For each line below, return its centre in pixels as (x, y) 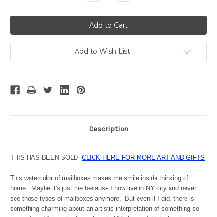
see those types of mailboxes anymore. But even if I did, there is (102, 199)
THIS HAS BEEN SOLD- (46, 158)
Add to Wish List (102, 52)
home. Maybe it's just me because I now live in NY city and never (103, 188)
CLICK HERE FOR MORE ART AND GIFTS (143, 158)
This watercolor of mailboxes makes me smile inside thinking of (99, 178)
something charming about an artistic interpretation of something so (105, 209)
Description (108, 129)
